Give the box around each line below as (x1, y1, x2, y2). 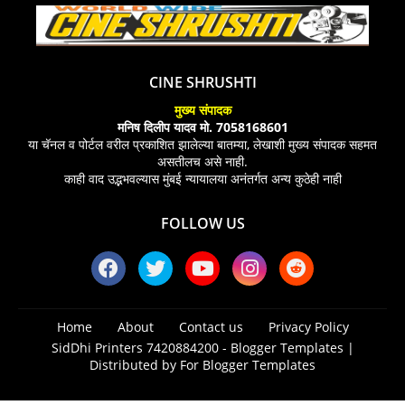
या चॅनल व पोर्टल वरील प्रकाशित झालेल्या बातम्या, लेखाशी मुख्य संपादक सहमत (28, 135, 377, 153)
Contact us (178, 317, 243, 335)
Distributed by (89, 355, 180, 373)
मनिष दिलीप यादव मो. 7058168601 (117, 118, 288, 136)
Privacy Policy (268, 317, 349, 335)
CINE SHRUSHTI (148, 71, 257, 92)
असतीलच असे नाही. (157, 152, 248, 170)
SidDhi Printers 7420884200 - (52, 338, 231, 356)
